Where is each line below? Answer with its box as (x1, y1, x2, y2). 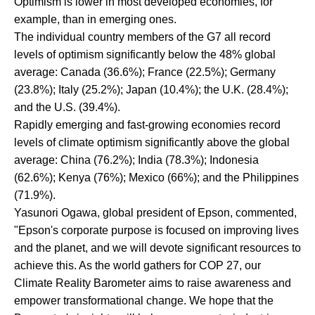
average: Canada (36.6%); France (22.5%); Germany (13, 65, 276, 78)
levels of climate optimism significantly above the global (13, 136, 290, 148)
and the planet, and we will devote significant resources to (13, 241, 301, 254)
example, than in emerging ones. (13, 13, 182, 25)
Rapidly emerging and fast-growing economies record (13, 118, 281, 131)
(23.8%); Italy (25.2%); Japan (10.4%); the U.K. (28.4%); (13, 83, 288, 96)
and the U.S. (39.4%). (13, 101, 123, 113)
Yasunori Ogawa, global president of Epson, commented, (13, 206, 297, 219)
